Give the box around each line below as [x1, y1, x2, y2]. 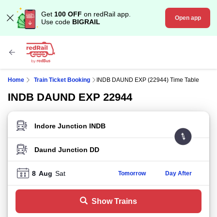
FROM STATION [14, 125, 72, 133]
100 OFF [54, 10, 82, 18]
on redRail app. [82, 10, 131, 18]
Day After [165, 170, 192, 177]
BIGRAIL [72, 18, 100, 26]
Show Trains [92, 197, 137, 205]
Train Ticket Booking [34, 77, 90, 83]
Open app [174, 15, 201, 21]
